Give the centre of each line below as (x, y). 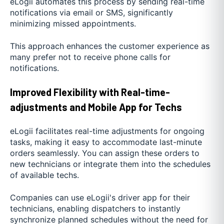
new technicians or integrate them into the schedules (110, 164)
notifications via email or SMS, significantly (91, 13)
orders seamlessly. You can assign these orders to (105, 153)
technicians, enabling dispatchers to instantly (95, 208)
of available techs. (44, 175)
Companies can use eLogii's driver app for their (100, 197)
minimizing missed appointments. (73, 24)
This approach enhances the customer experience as (110, 46)
